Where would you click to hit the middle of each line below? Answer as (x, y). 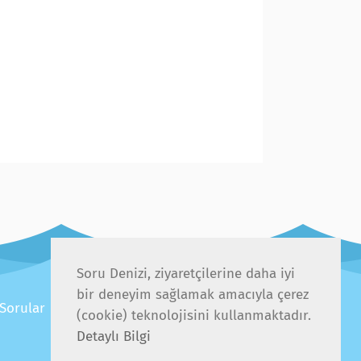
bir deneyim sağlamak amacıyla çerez (193, 295)
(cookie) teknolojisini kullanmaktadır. (194, 315)
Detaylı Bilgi (114, 336)
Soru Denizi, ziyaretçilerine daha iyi (186, 274)
